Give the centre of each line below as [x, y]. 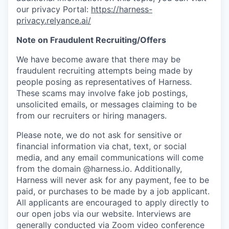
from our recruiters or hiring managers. [91, 115]
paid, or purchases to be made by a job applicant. [113, 191]
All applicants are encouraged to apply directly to [113, 202]
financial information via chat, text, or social [101, 146]
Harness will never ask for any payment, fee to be [113, 180]
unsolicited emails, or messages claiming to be [107, 104]
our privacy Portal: [54, 9]
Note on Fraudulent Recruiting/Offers [91, 40]
